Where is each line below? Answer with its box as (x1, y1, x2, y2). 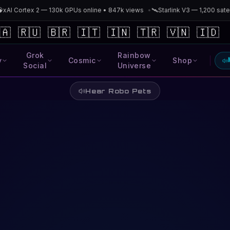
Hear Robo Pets (85, 87, 151, 95)
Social (23, 61, 47, 70)
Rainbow (118, 51, 151, 60)
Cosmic (68, 56, 96, 65)
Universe (117, 61, 151, 70)
